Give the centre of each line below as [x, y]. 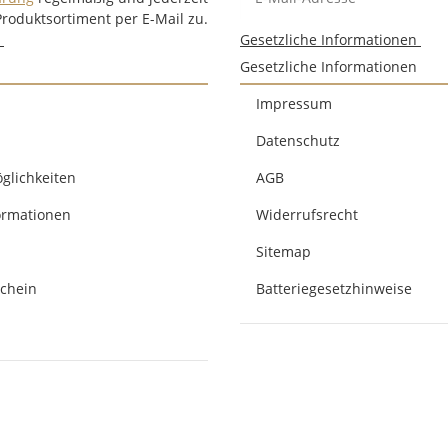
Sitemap [283, 252]
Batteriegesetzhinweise [334, 289]
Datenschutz [298, 141]
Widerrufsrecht [307, 215]
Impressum [294, 104]
